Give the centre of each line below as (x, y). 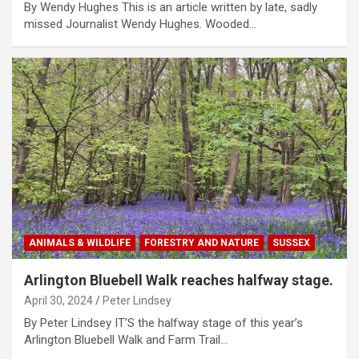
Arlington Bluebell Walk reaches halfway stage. (179, 280)
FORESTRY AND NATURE (202, 242)
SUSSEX (291, 242)
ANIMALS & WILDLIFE (80, 242)
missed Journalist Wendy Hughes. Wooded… (140, 24)
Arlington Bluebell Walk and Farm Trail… (126, 339)
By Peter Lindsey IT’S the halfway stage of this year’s (163, 323)
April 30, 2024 (58, 300)
